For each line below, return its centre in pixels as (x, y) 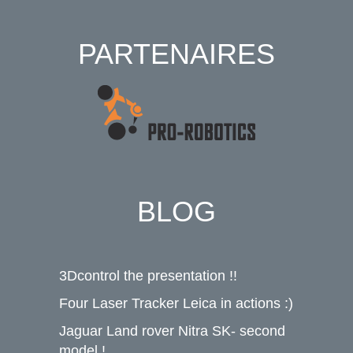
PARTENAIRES (176, 54)
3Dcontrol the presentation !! (148, 276)
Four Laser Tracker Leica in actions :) (176, 303)
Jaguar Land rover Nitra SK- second (172, 331)
